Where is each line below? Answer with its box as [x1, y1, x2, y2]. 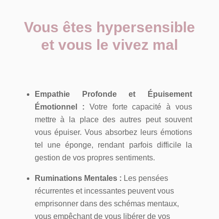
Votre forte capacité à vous [84, 103, 193, 111]
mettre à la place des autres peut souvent [34, 115, 193, 124]
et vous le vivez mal [41, 37, 178, 53]
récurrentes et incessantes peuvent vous [34, 187, 174, 195]
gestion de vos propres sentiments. [34, 153, 155, 162]
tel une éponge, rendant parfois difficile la [34, 141, 193, 149]
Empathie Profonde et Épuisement [34, 90, 193, 98]
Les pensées [121, 174, 168, 182]
